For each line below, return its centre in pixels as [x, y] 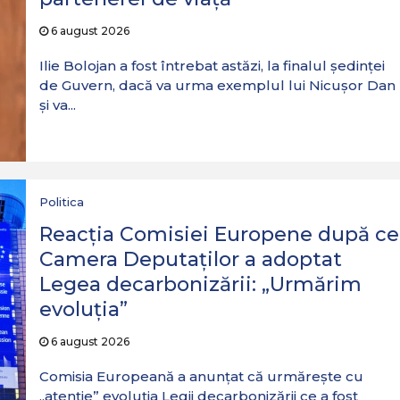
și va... [57, 105]
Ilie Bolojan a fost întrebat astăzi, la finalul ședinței [212, 66]
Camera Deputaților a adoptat [190, 259]
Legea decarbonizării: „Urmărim [200, 284]
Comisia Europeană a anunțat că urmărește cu [201, 376]
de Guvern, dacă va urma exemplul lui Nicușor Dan [217, 85]
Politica [61, 202]
